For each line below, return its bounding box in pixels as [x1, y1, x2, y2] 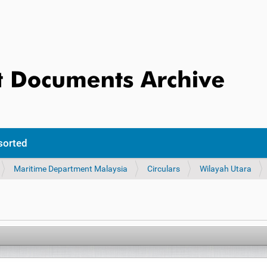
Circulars [147, 164, 180, 173]
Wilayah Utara [200, 164, 252, 173]
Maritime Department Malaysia [14, 164, 128, 173]
